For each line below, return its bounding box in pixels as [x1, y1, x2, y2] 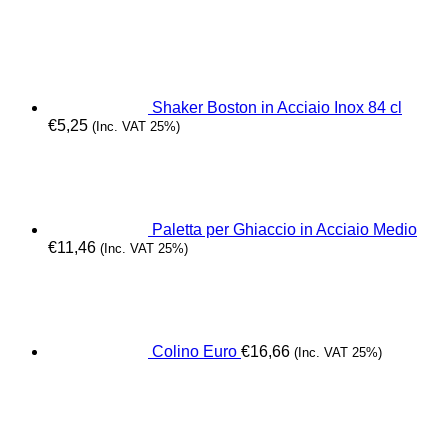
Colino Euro [152, 343, 237, 360]
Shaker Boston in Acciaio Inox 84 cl [152, 99, 402, 116]
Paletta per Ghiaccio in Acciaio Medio [152, 221, 417, 238]
